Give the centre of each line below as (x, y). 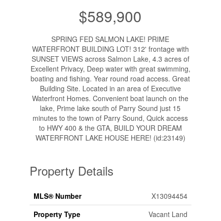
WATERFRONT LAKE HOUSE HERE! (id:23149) (110, 138)
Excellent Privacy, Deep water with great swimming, (110, 69)
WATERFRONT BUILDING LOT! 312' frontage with (110, 49)
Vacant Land (168, 214)
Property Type (57, 214)
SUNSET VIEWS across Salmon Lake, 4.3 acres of (110, 59)
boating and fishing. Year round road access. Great (110, 79)
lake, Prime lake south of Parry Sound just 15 (110, 108)
